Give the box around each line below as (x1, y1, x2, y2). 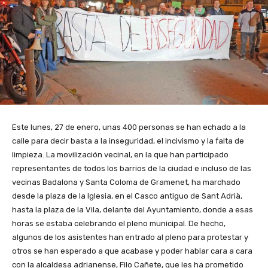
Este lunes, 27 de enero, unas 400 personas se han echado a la (12, 123, 246, 132)
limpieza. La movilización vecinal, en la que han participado (12, 150, 229, 160)
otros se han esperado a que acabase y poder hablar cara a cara (12, 246, 252, 256)
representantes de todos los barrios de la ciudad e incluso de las (12, 164, 251, 173)
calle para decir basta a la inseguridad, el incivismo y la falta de (12, 136, 244, 146)
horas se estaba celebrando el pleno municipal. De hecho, (12, 219, 226, 229)
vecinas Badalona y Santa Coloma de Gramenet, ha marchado (12, 178, 240, 187)
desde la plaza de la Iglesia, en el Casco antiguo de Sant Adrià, (12, 191, 242, 201)
